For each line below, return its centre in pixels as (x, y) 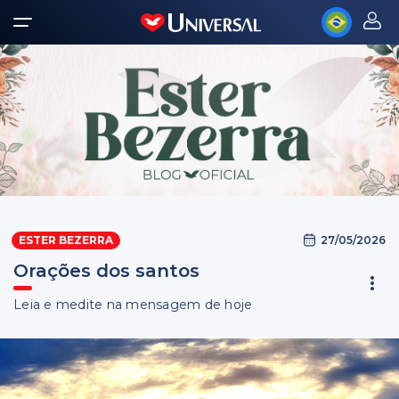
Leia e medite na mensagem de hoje (133, 305)
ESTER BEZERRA (66, 240)
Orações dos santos (106, 271)
